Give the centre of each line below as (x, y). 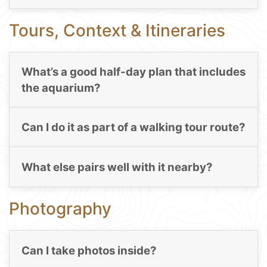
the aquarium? (61, 88)
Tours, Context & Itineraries (117, 30)
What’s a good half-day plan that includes (133, 72)
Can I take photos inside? (89, 250)
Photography (60, 209)
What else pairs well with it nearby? (117, 167)
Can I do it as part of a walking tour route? (133, 128)
